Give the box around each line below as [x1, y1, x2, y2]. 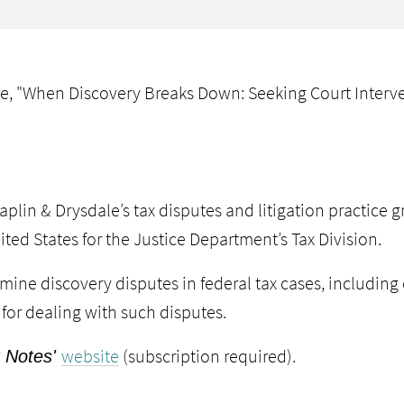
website [61, 344, 119, 367]
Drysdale [55, 198, 120, 221]
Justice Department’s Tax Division [133, 227, 378, 250]
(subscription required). [119, 344, 296, 367]
